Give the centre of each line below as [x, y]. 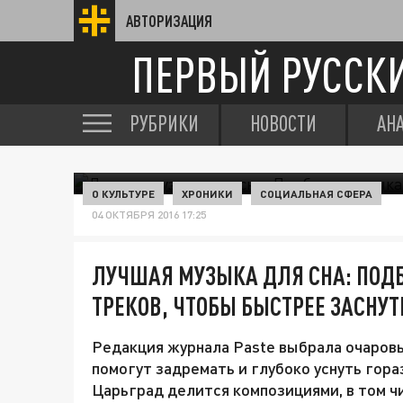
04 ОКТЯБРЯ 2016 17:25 [149, 215]
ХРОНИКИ [207, 193]
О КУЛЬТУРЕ [123, 193]
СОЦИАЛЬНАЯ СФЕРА [316, 193]
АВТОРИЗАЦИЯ [169, 21]
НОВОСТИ [283, 123]
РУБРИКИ [164, 123]
